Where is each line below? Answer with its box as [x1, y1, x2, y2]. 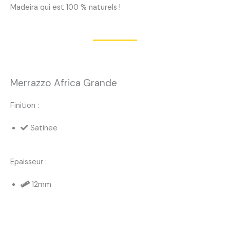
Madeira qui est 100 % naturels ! [10, 3, 121, 13]
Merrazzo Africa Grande [10, 76, 117, 90]
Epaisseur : [10, 157, 47, 167]
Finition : [10, 101, 39, 111]
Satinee [30, 123, 57, 133]
